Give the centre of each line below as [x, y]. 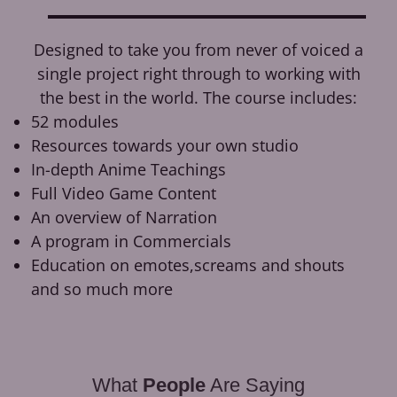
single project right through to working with [198, 73]
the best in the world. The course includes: [198, 97]
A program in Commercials [131, 241]
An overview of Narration [124, 217]
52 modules [75, 121]
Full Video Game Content [124, 193]
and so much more [102, 288]
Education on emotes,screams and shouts [188, 265]
